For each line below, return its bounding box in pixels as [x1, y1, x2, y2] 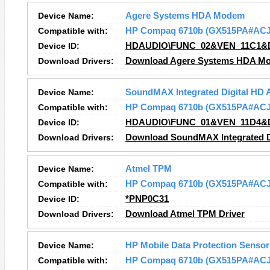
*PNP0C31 [125, 194, 169, 204]
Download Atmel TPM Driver [125, 209, 245, 219]
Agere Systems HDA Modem [125, 11, 245, 20]
